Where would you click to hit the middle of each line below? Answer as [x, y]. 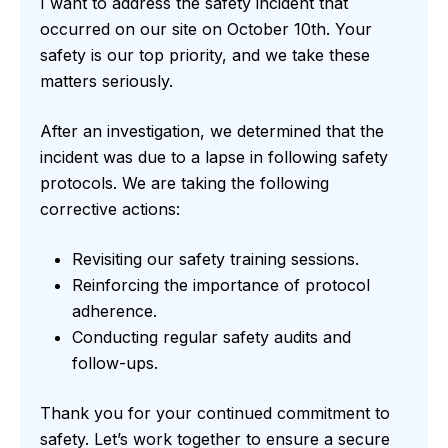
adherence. [114, 311]
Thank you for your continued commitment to [215, 413]
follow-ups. [115, 363]
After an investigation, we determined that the [212, 131]
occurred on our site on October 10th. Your [206, 29]
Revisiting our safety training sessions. [215, 259]
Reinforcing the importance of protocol [221, 285]
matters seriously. [106, 81]
